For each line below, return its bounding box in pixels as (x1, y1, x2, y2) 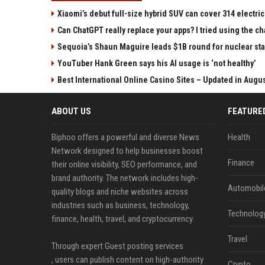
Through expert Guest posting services (51, 241, 183, 251)
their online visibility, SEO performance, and (51, 159, 197, 170)
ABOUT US (51, 106, 91, 117)
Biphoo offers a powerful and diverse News (51, 132, 199, 143)
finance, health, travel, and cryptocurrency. (51, 214, 194, 224)
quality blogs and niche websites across (51, 186, 188, 197)
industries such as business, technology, (51, 200, 189, 211)
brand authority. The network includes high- (51, 173, 198, 183)
